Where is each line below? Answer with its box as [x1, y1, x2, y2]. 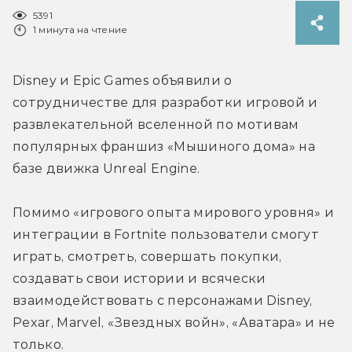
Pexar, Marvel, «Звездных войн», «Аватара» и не [13, 314, 335, 330]
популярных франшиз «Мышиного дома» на [13, 138, 315, 154]
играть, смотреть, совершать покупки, [13, 248, 282, 264]
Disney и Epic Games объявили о [13, 72, 233, 88]
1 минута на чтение [33, 23, 128, 35]
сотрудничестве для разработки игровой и [13, 94, 318, 110]
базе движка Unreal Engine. [13, 160, 200, 176]
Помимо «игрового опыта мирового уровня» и [13, 204, 335, 220]
